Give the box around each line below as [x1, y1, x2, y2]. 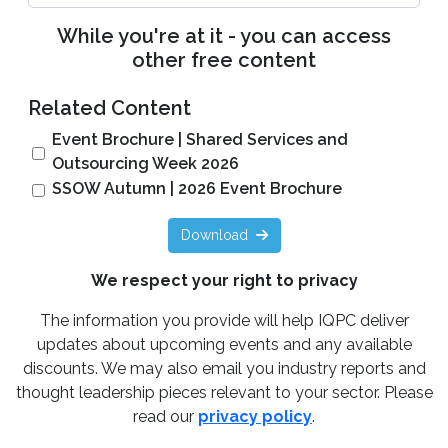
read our [133, 406, 198, 426]
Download [180, 226, 248, 243]
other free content [132, 47, 316, 72]
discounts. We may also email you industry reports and [22, 358, 426, 378]
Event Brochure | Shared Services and [52, 129, 348, 149]
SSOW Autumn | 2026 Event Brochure [52, 178, 342, 198]
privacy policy [198, 406, 312, 426]
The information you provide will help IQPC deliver [39, 310, 409, 330]
